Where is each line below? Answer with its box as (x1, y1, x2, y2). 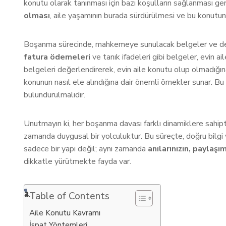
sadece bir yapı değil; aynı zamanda (24, 143, 148, 154)
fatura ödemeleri (24, 51, 90, 63)
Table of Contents (29, 190, 109, 203)
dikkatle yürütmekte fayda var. (24, 156, 131, 167)
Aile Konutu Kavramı (29, 208, 100, 218)
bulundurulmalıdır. (24, 89, 85, 100)
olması (24, 10, 50, 21)
